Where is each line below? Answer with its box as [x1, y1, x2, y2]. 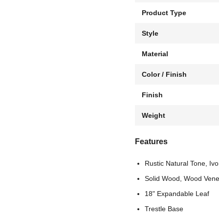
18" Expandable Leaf [144, 190, 209, 197]
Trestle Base [144, 205, 183, 213]
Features [134, 137, 168, 146]
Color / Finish [141, 70, 187, 78]
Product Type [141, 9, 186, 17]
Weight [141, 111, 165, 119]
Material [141, 50, 168, 58]
